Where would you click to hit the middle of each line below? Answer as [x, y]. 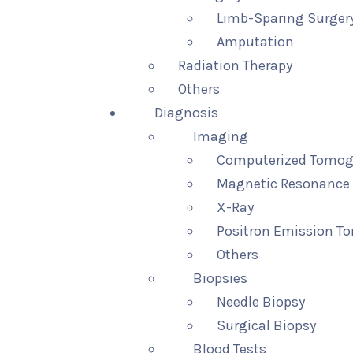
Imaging [221, 136]
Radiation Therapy [236, 65]
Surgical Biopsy [267, 325]
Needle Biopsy [261, 302]
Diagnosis [187, 113]
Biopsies [221, 278]
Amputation [256, 42]
